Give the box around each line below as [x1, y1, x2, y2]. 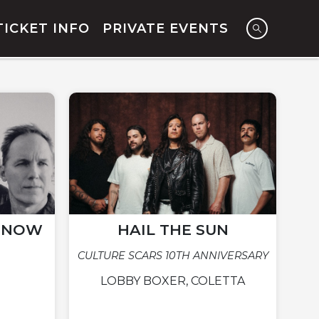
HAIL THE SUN [117, 221, 229, 239]
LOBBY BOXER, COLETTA [100, 274, 245, 288]
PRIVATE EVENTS [103, 21, 229, 36]
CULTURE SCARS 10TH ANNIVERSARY [77, 249, 268, 263]
